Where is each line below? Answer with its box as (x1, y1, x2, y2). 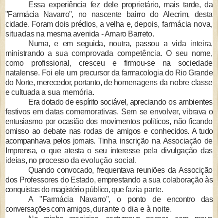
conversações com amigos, (5, 205, 93, 214)
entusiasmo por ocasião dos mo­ (5, 117, 111, 126)
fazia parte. (125, 185, 163, 194)
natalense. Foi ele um (5, 69, 79, 77)
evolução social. (80, 156, 137, 165)
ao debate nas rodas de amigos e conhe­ (32, 127, 171, 136)
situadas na (5, 30, 47, 38)
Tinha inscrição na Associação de (98, 137, 213, 145)
